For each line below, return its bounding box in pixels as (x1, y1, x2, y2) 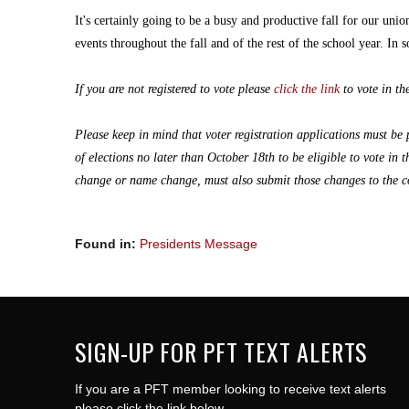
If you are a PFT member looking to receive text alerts (75, 382, 386, 397)
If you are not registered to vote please (75, 82, 270, 97)
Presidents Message (140, 236, 257, 252)
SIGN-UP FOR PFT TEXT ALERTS (75, 334, 368, 371)
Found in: (75, 236, 140, 252)
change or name (75, 173, 161, 188)
